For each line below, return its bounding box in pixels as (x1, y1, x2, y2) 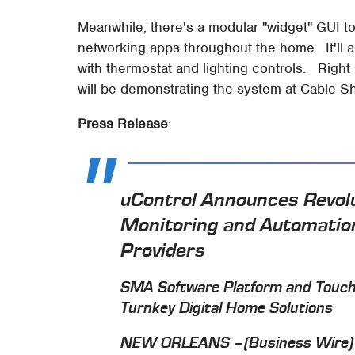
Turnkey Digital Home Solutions (120, 300, 334, 318)
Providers (120, 239, 206, 262)
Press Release (78, 115, 169, 133)
